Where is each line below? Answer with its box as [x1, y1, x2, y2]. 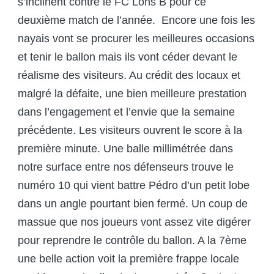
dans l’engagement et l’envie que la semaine [18, 106, 235, 119]
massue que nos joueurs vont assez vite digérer [18, 216, 251, 229]
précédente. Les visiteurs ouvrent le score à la [18, 124, 242, 137]
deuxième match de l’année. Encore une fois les [18, 14, 255, 27]
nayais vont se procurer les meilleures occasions [18, 32, 254, 45]
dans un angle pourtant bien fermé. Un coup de [18, 198, 248, 210]
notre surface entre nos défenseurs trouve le [18, 161, 234, 174]
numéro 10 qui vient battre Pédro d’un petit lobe [18, 179, 250, 192]
